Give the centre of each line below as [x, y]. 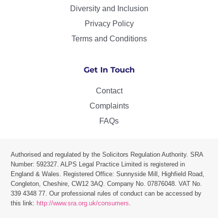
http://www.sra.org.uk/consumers [83, 203]
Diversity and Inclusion [109, 8]
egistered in [169, 164]
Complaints [109, 106]
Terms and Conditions [109, 38]
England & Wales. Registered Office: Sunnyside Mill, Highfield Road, [108, 174]
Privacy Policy [109, 23]
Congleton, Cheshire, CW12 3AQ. [59, 183]
